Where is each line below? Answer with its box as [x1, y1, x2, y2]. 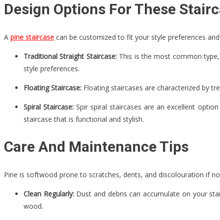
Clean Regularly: [24, 189, 74, 199]
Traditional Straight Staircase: [24, 51, 117, 61]
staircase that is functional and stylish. [24, 114, 144, 124]
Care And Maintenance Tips [4, 138, 189, 156]
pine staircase [10, 32, 54, 42]
